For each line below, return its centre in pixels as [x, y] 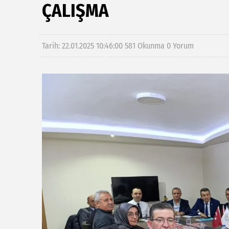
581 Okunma [145, 46]
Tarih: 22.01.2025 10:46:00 [83, 46]
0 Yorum [180, 46]
